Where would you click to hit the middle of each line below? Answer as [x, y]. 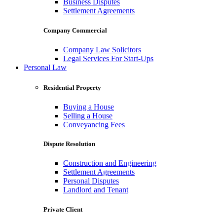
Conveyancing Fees [94, 125]
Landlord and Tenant [96, 190]
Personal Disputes [91, 181]
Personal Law [45, 67]
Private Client [63, 209]
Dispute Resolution [69, 144]
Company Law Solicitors [102, 49]
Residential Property [72, 87]
